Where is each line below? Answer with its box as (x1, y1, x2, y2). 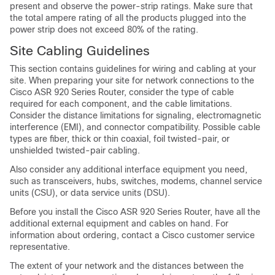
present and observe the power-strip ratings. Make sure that (10, 1, 253, 11)
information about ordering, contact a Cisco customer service (10, 230, 255, 240)
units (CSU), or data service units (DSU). (10, 188, 170, 198)
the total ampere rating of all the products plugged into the (10, 13, 246, 23)
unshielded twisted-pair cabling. (10, 145, 140, 155)
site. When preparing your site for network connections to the (10, 76, 254, 85)
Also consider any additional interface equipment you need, (10, 165, 247, 174)
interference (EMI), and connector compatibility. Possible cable (10, 122, 260, 132)
